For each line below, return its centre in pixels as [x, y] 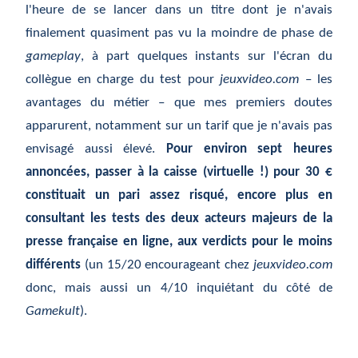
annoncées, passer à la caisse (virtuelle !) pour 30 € [179, 173]
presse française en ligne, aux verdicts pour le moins [179, 242]
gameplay [53, 57]
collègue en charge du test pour [123, 80]
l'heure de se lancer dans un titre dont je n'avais [179, 10]
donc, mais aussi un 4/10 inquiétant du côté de [179, 288]
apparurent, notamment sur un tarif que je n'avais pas [179, 126]
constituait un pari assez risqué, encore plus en [179, 196]
